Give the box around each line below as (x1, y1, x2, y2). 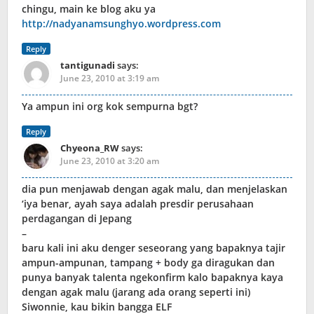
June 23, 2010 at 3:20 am (60, 155, 159, 168)
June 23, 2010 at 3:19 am (60, 72, 159, 85)
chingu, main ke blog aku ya (22, 2, 156, 16)
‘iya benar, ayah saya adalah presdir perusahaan (22, 197, 254, 211)
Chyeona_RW (60, 142, 119, 155)
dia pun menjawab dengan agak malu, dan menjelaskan (22, 182, 287, 196)
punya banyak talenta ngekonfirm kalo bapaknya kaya (22, 271, 283, 285)
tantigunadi (60, 59, 115, 72)
